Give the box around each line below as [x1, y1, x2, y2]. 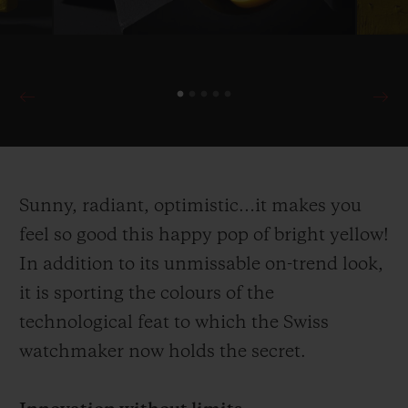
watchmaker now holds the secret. [19, 342, 306, 362]
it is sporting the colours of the [19, 284, 274, 303]
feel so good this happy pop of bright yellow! [19, 226, 389, 245]
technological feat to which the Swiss [19, 313, 329, 332]
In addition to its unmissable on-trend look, [19, 255, 383, 274]
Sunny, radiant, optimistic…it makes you [19, 197, 362, 216]
